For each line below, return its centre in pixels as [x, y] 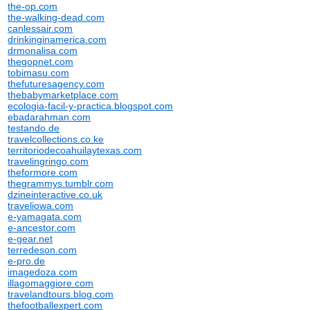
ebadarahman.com [49, 117]
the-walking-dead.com [56, 17]
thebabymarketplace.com [63, 95]
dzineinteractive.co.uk [55, 194]
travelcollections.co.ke [56, 139]
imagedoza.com [43, 272]
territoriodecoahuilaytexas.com [75, 150]
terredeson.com [43, 250]
